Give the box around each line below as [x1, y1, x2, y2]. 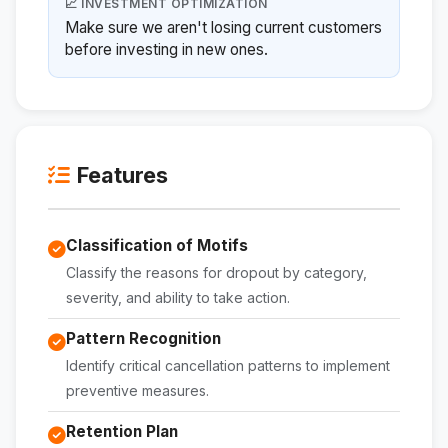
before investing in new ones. [65, 40, 268, 60]
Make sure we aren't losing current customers [65, 18, 382, 38]
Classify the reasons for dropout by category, [66, 264, 367, 282]
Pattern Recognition [66, 329, 221, 349]
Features [77, 162, 169, 189]
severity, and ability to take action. [66, 289, 290, 307]
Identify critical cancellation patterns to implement [66, 357, 390, 375]
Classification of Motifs [66, 236, 248, 256]
